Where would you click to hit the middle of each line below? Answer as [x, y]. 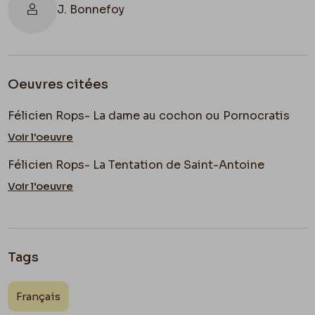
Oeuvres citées [58, 85]
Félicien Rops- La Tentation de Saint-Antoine [136, 165]
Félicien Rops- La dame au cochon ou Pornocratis [149, 116]
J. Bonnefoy [91, 9]
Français [39, 297]
